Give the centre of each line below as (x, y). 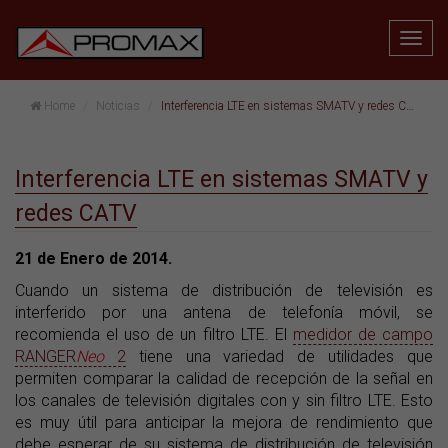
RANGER (45, 356)
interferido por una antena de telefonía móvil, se (224, 312)
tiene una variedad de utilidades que (279, 356)
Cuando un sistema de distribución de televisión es (224, 290)
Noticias (118, 106)
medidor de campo (363, 334)
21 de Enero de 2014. (93, 258)
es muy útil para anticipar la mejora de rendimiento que (224, 422)
